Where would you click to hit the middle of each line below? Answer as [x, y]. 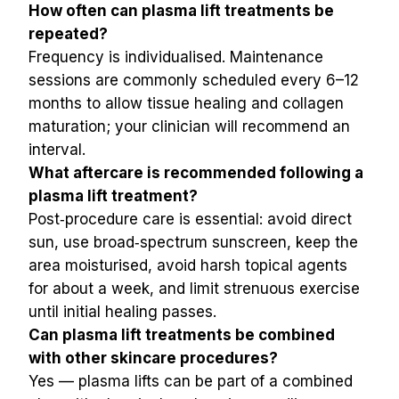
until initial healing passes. [122, 312]
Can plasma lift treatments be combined [182, 335]
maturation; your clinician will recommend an [189, 126]
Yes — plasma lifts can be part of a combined [191, 381]
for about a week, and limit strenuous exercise [194, 289]
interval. [57, 150]
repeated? [68, 34]
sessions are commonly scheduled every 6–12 [194, 80]
